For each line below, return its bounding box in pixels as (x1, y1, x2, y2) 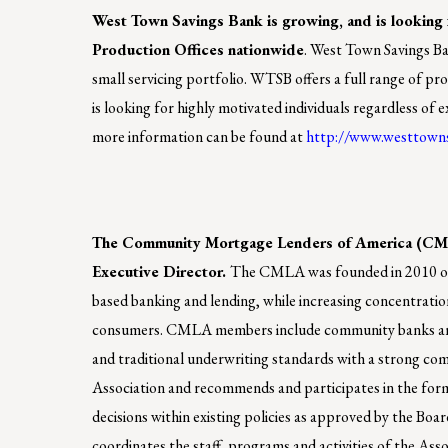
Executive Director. (92, 260, 230, 282)
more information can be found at (92, 125, 306, 147)
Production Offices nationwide (92, 38, 304, 60)
